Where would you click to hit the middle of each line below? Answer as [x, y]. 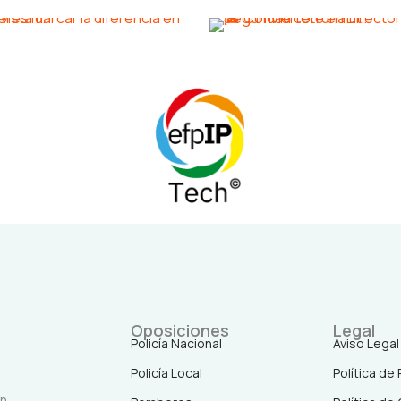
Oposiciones [180, 331]
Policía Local [167, 373]
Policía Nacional [177, 344]
